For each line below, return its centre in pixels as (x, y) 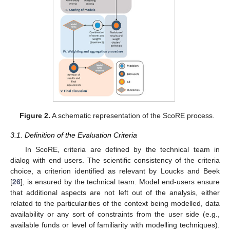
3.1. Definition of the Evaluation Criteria (74, 135)
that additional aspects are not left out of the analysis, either (115, 193)
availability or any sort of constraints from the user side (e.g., (115, 214)
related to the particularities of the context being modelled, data (115, 204)
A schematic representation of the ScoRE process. (133, 115)
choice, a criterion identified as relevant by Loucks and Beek (115, 171)
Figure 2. (35, 115)
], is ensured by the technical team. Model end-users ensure (120, 182)
